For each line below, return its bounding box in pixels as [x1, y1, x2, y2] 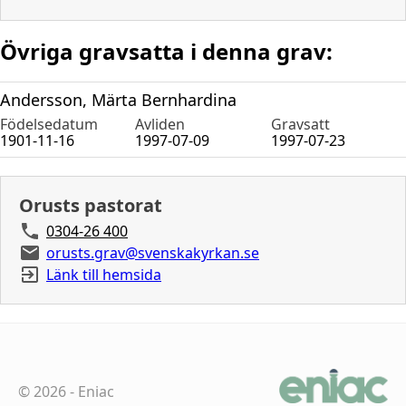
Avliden [135, 113, 186, 134]
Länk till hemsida [46, 264, 161, 285]
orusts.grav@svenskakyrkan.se [46, 242, 259, 263]
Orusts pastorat [19, 192, 162, 217]
